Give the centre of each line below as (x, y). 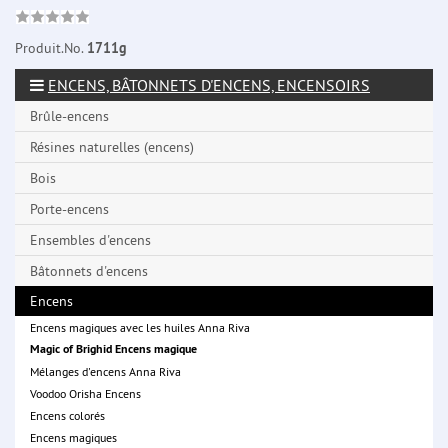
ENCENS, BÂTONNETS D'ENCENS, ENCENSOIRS (209, 85)
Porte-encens (69, 209)
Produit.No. (51, 48)
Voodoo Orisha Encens (85, 393)
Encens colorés (67, 415)
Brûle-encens (69, 116)
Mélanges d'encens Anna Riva (105, 371)
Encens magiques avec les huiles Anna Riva (140, 327)
